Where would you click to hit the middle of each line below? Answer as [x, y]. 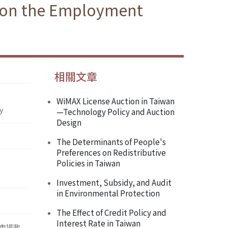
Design [69, 122]
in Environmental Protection [108, 193]
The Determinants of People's [111, 142]
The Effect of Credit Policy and [111, 212]
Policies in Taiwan [88, 163]
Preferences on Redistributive [111, 152]
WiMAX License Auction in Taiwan [116, 101]
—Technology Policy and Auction [116, 112]
